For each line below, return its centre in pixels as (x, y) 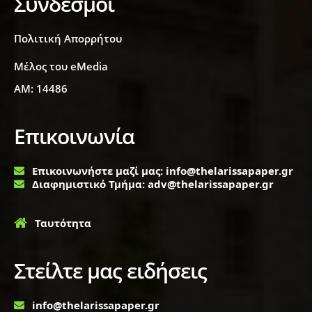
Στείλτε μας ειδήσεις (110, 271)
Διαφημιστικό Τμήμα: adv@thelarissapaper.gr (153, 184)
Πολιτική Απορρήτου (68, 39)
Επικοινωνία (74, 136)
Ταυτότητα (63, 223)
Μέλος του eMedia (61, 67)
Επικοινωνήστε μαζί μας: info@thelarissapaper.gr (163, 171)
